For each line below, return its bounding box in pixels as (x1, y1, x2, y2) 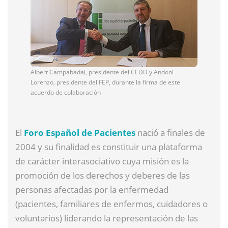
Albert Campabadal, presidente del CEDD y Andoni (31, 67, 174, 76)
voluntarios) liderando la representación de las (15, 212, 198, 224)
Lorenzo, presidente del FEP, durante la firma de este (31, 77, 180, 87)
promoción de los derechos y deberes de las (15, 169, 190, 181)
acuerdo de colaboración (31, 88, 101, 97)
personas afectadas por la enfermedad (15, 184, 168, 195)
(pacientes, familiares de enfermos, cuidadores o (15, 198, 208, 210)
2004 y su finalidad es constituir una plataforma (15, 141, 202, 153)
